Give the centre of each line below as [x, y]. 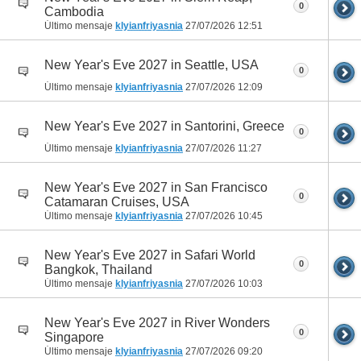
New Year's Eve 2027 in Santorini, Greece [164, 126]
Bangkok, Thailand [98, 270]
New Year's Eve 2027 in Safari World [150, 255]
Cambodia [74, 11]
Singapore [74, 338]
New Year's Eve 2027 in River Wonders [157, 323]
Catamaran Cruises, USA [117, 201]
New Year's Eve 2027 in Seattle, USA [151, 64]
